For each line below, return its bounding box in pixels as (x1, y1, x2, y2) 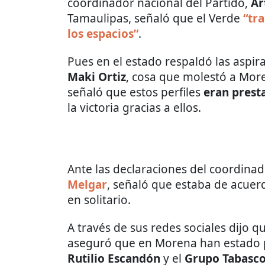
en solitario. (67, 192, 131, 208)
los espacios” (67, 26, 138, 41)
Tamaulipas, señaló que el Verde (67, 11, 243, 26)
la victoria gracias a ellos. (67, 100, 201, 115)
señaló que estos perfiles (67, 85, 201, 100)
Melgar (67, 177, 107, 192)
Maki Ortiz (67, 69, 126, 85)
